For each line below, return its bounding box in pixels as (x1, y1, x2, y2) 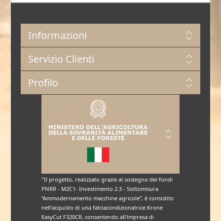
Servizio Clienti (28, 52, 95, 66)
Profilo (28, 76, 59, 89)
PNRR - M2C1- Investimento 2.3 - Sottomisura (41, 185, 158, 192)
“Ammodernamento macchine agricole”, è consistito (41, 194, 174, 202)
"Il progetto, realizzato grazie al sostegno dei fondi (41, 176, 173, 183)
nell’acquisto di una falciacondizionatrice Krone (41, 204, 163, 211)
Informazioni (28, 29, 87, 42)
